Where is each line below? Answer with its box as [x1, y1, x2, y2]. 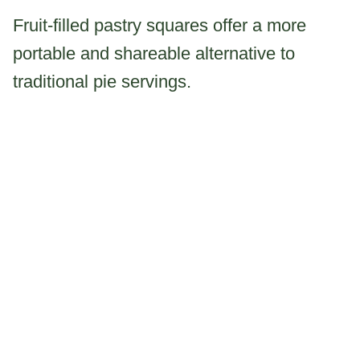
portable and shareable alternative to [13, 43, 295, 63]
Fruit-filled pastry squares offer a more [13, 14, 306, 35]
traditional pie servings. [13, 71, 191, 92]
